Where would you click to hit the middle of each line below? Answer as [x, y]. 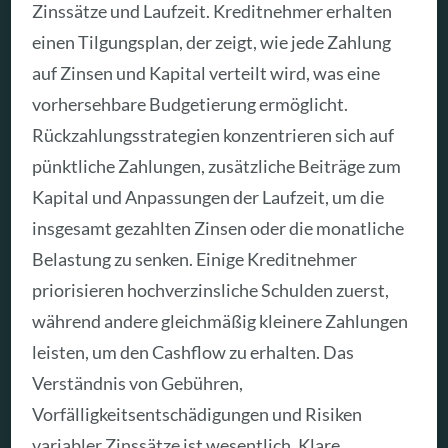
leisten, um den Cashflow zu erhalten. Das [193, 352]
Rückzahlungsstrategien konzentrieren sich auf [213, 135]
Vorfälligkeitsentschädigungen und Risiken [197, 414]
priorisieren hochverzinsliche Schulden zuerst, [211, 290]
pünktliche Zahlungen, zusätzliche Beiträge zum [217, 166]
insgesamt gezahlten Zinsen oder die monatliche [218, 228]
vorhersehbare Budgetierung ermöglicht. [190, 104]
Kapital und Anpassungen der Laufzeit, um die [208, 197]
